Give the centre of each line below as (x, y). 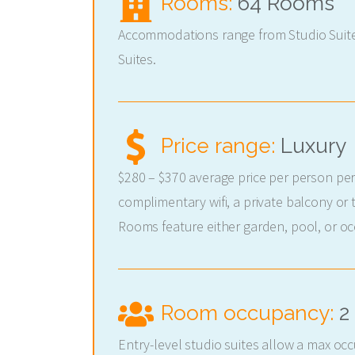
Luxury (313, 146)
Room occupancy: (250, 313)
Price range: (220, 146)
